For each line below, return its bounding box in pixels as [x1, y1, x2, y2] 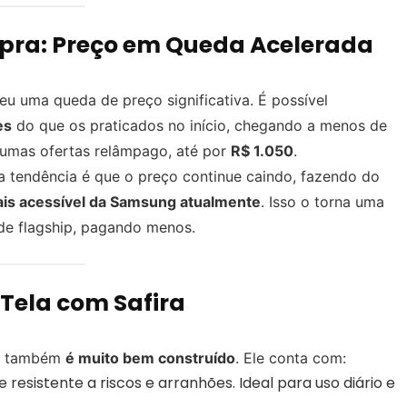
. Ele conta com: [235, 348, 346, 367]
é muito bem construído [65, 348, 235, 367]
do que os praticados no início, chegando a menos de [12, 115, 387, 134]
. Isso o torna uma [261, 192, 384, 211]
